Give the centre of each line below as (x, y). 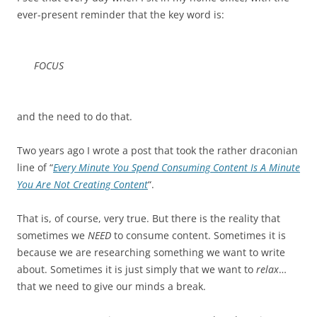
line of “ (35, 167)
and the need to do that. (75, 116)
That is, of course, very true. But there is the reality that (149, 218)
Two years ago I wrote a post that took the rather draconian (157, 150)
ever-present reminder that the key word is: (121, 15)
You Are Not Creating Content (82, 184)
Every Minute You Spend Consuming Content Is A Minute (177, 167)
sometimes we (52, 235)
